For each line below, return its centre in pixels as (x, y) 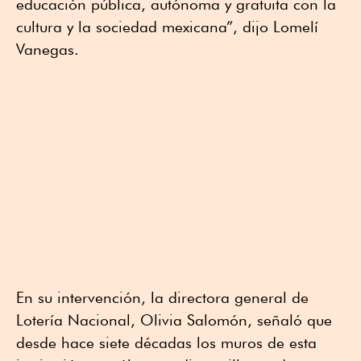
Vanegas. (48, 50)
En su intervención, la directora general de (162, 298)
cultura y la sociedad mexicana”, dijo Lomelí (167, 27)
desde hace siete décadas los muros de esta (166, 343)
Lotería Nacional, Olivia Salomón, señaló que (174, 320)
